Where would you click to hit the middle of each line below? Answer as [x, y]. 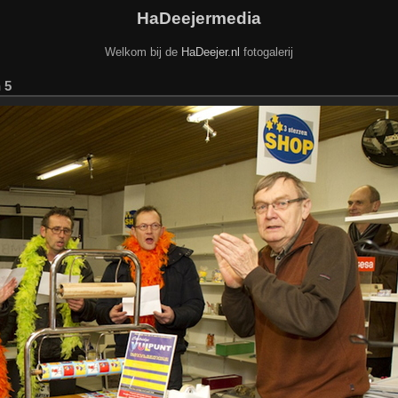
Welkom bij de [143, 52]
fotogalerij [267, 52]
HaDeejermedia [199, 18]
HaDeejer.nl [211, 52]
